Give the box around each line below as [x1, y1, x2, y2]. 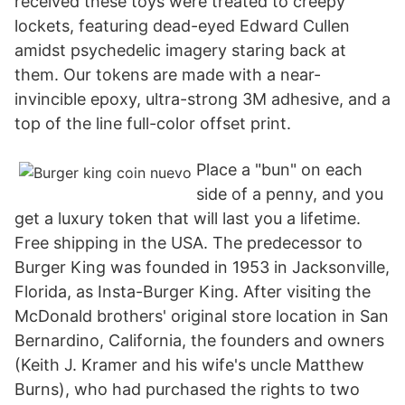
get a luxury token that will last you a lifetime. [14, 209, 361, 228]
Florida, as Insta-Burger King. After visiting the [14, 282, 371, 301]
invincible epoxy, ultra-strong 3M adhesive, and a [14, 89, 391, 108]
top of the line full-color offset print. [14, 114, 291, 133]
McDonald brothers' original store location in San [14, 306, 389, 325]
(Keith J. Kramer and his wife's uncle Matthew [14, 355, 364, 374]
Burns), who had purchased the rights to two [14, 380, 360, 399]
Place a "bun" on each [196, 160, 363, 179]
